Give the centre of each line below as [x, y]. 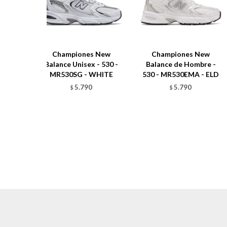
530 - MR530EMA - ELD [181, 74]
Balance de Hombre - [181, 64]
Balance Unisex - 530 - [81, 64]
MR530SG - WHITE [81, 74]
